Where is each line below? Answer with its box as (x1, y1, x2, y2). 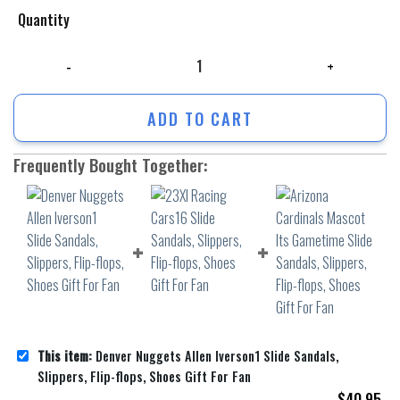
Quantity (18, 8, 70, 30)
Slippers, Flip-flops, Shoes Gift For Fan (37, 366, 251, 386)
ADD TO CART (147, 105, 253, 130)
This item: (37, 346, 92, 365)
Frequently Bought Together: (13, 152, 207, 179)
